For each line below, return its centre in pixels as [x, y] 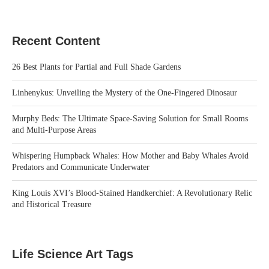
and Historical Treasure [52, 205]
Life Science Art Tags [73, 254]
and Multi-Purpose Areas [54, 130]
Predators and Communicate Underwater [81, 168]
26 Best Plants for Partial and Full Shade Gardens [96, 67]
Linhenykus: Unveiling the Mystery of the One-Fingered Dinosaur [125, 93]
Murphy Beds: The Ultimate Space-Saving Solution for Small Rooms [130, 119]
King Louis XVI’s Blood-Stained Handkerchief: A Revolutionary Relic [132, 193]
